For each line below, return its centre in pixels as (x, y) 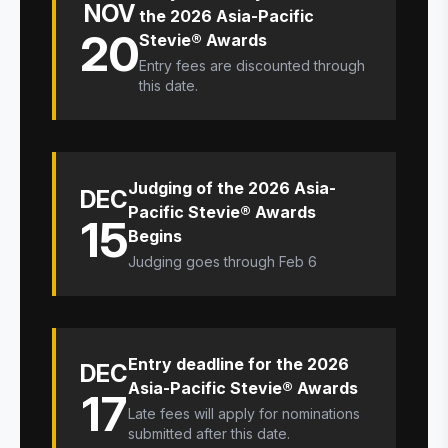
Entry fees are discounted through (252, 65)
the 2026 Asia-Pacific (226, 15)
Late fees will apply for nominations (244, 413)
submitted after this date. (209, 433)
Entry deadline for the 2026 (238, 363)
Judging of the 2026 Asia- (232, 187)
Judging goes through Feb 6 (222, 261)
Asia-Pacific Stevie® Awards (243, 387)
